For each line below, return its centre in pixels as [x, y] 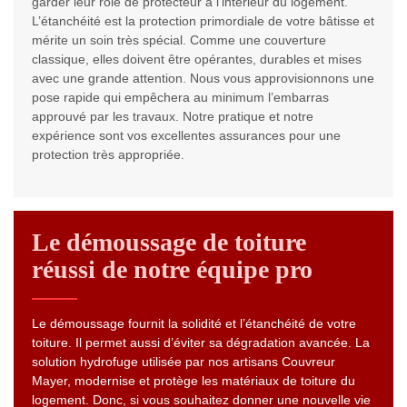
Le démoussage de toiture [169, 243]
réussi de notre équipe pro [172, 270]
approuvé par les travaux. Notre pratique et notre [173, 117]
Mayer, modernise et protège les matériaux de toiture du [194, 381]
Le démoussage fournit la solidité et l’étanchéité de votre [194, 324]
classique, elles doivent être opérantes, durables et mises [197, 60]
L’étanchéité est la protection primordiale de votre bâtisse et [203, 21]
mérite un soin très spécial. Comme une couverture [179, 40]
